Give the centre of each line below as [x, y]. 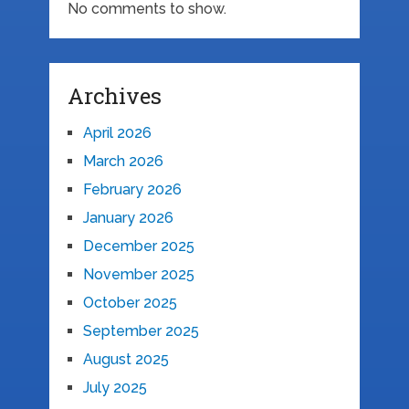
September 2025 [141, 331]
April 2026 [117, 133]
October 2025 [130, 303]
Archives [114, 96]
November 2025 [138, 275]
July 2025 [115, 388]
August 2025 [126, 360]
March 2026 [123, 162]
